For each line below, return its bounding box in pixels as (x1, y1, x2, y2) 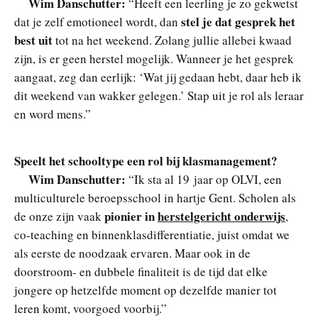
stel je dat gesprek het (181, 12, 295, 31)
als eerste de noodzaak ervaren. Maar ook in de (14, 244, 251, 261)
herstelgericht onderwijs (158, 207, 285, 225)
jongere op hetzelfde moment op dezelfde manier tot (14, 281, 277, 298)
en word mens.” (14, 105, 91, 122)
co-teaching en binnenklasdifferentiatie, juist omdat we (14, 226, 290, 243)
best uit (14, 31, 53, 49)
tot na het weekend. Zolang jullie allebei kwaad (53, 31, 292, 48)
